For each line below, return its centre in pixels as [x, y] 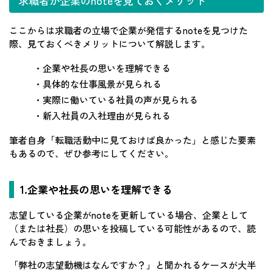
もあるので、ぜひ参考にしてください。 [91, 153]
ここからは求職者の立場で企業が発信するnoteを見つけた [129, 30]
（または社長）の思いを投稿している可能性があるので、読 [133, 228]
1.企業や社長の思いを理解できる [96, 189]
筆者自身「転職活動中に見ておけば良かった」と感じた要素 [133, 140]
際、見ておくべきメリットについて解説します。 [110, 43]
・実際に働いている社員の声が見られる [116, 99]
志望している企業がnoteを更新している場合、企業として [129, 214]
